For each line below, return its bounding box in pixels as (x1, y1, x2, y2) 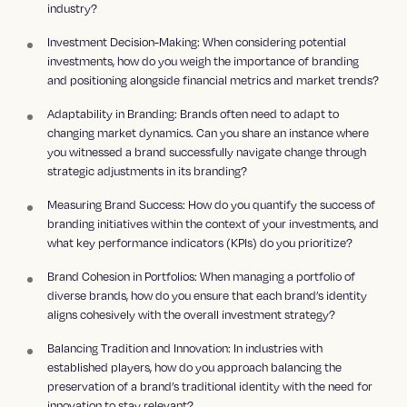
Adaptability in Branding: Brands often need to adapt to (47, 105, 340, 123)
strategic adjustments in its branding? (47, 163, 248, 180)
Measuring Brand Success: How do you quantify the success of (47, 196, 376, 213)
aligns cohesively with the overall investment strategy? (47, 306, 336, 323)
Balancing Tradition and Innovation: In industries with (47, 340, 323, 357)
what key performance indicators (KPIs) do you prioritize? (47, 234, 353, 252)
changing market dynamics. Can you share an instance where (47, 124, 370, 142)
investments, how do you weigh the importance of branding (47, 53, 360, 70)
